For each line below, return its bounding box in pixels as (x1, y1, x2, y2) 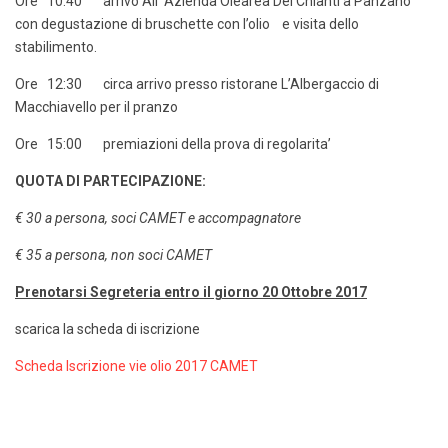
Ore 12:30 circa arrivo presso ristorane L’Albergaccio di (15, 76, 379, 92)
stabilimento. (15, 39, 97, 55)
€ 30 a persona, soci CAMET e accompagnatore (15, 210, 301, 226)
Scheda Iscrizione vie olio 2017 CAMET (15, 358, 258, 374)
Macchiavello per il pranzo (15, 99, 178, 115)
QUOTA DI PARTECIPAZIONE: (15, 173, 206, 189)
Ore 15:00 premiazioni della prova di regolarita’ (15, 136, 331, 152)
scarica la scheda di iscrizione (15, 321, 200, 337)
